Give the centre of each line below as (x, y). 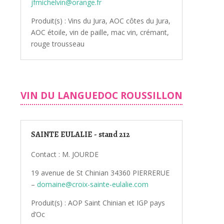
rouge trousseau (57, 43)
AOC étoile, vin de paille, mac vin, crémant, (100, 32)
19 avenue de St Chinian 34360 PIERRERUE (100, 172)
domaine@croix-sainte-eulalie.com (92, 184)
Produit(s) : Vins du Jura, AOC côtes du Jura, (100, 20)
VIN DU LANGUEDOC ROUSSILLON (101, 95)
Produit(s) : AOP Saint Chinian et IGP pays (98, 202)
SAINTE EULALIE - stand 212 (80, 134)
